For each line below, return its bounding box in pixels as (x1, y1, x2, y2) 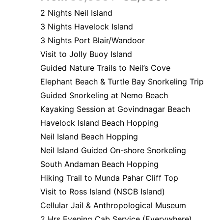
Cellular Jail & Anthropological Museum (40, 200, 186, 210)
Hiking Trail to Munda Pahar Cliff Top (40, 173, 178, 183)
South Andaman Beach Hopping (40, 159, 159, 169)
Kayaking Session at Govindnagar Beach (40, 104, 190, 114)
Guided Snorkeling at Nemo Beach (40, 90, 168, 100)
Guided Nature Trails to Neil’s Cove (40, 63, 170, 73)
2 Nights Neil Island (40, 8, 112, 18)
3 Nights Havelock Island (40, 22, 133, 31)
